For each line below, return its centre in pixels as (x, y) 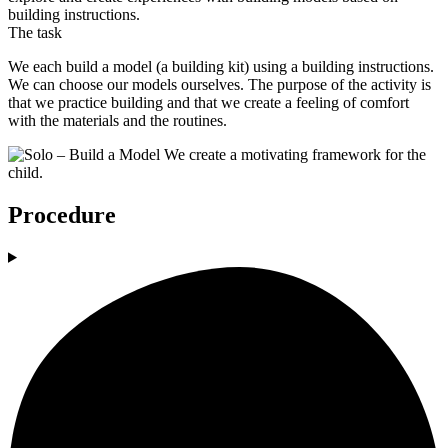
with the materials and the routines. (117, 121)
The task (35, 33)
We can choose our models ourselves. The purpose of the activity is (219, 85)
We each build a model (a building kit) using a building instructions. (221, 67)
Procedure (62, 214)
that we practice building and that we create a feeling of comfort (208, 103)
